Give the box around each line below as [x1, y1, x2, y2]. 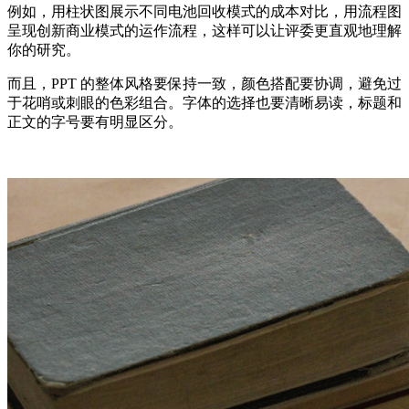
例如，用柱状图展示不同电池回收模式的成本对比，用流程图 [7, 4, 402, 20]
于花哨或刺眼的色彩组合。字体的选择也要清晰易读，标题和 [7, 95, 402, 111]
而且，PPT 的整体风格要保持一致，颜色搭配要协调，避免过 [7, 76, 402, 92]
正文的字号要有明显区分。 [7, 114, 183, 131]
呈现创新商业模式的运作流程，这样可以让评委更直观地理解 [7, 23, 402, 39]
